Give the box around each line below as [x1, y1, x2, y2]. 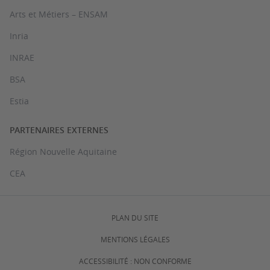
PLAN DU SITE [111, 213, 159, 222]
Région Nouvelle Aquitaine [10, 146, 117, 157]
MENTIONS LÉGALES [100, 234, 170, 244]
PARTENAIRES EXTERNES [10, 124, 108, 136]
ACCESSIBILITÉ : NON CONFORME [78, 256, 192, 266]
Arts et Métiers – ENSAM [10, 8, 108, 20]
